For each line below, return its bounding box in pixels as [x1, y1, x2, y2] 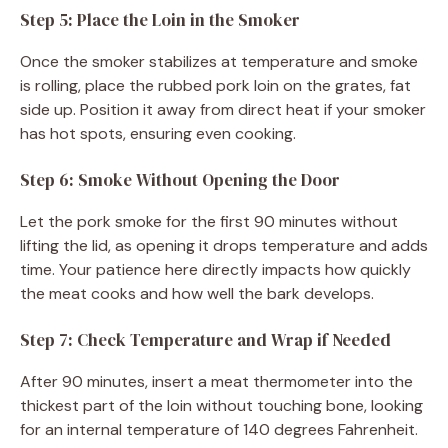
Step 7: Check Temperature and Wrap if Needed [20, 327, 391, 352]
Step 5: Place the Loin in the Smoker [20, 7, 300, 32]
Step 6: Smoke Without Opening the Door [20, 167, 340, 192]
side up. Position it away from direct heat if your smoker [20, 98, 426, 120]
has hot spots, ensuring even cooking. [20, 122, 296, 144]
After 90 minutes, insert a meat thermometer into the [20, 370, 413, 392]
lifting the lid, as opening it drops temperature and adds [20, 234, 428, 256]
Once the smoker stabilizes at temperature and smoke [20, 50, 418, 72]
